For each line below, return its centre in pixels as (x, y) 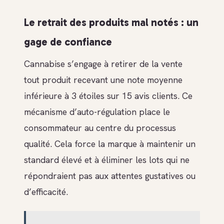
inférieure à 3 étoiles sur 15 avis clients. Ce (108, 96)
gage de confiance (68, 41)
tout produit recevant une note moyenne (103, 80)
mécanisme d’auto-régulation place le (97, 112)
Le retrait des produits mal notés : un (111, 22)
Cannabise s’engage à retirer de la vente (103, 64)
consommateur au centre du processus (100, 128)
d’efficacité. (46, 192)
